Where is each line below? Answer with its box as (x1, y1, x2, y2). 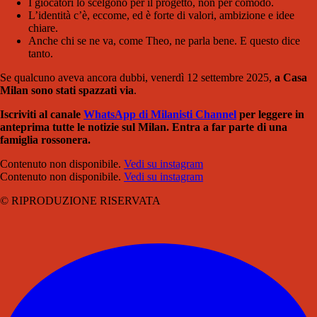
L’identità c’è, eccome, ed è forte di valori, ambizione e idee (28, 8, 294, 21)
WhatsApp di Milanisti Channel (83, 108, 236, 120)
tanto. (28, 47, 53, 59)
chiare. (28, 21, 58, 34)
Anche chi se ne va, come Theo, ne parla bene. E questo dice (28, 34, 300, 47)
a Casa (275, 71, 307, 83)
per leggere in (236, 108, 304, 120)
